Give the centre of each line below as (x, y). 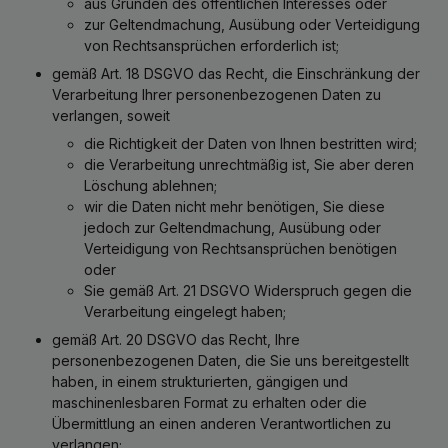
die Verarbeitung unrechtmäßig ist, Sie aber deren (249, 164)
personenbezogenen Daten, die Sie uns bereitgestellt (230, 360)
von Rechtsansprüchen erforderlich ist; (211, 45)
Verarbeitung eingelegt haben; (185, 311)
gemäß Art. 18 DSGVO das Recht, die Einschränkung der (236, 73)
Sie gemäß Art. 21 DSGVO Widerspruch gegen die (248, 290)
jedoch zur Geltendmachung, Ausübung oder (232, 227)
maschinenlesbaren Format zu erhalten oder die (209, 402)
